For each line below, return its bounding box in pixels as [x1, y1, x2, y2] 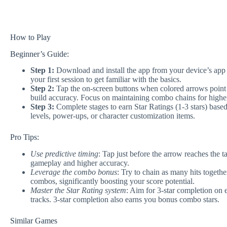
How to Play [10, 32, 51, 42]
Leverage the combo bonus [30, 168, 117, 177]
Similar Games [10, 216, 57, 225]
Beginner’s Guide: [10, 49, 69, 58]
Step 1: [30, 66, 54, 75]
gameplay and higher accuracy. [30, 159, 129, 168]
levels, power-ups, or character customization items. [30, 111, 195, 121]
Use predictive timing [30, 149, 98, 159]
